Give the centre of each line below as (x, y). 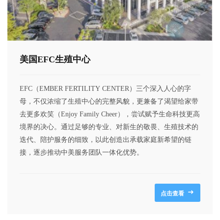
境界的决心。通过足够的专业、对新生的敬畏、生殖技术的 (109, 127)
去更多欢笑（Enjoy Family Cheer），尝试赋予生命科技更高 (110, 114)
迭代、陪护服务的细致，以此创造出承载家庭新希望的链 (106, 139)
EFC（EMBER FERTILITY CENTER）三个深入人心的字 (105, 88)
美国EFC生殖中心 (55, 59)
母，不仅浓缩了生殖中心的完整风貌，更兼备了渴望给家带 (109, 101)
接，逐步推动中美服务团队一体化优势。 (82, 152)
